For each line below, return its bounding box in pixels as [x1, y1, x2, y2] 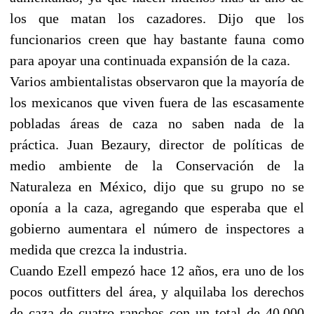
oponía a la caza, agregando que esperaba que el [10, 199, 304, 215]
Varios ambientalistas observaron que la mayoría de [10, 73, 304, 89]
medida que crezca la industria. [10, 241, 187, 257]
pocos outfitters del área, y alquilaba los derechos [10, 283, 304, 299]
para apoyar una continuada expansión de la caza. [10, 52, 290, 68]
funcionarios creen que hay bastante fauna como [10, 31, 304, 47]
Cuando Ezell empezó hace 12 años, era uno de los [10, 262, 304, 278]
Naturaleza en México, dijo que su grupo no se [10, 178, 304, 194]
